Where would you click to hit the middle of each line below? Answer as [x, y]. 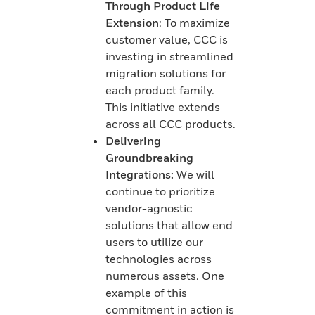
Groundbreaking [149, 157]
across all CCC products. [171, 123]
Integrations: [141, 174]
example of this [146, 292]
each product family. [160, 90]
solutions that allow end [169, 225]
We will [195, 174]
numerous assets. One [165, 275]
